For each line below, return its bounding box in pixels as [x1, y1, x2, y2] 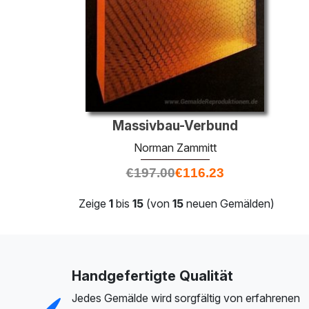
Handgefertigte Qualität [72, 267, 233, 284]
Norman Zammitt [133, 140, 217, 154]
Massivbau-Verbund [112, 117, 238, 134]
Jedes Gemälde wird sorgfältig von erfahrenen [72, 290, 300, 305]
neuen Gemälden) [183, 196, 275, 210]
